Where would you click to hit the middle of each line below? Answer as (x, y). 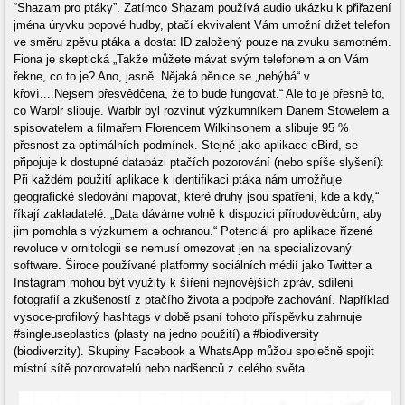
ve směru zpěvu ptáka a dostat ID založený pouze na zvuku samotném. (202, 42)
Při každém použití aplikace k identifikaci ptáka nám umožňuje (178, 180)
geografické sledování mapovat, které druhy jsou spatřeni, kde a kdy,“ (196, 197)
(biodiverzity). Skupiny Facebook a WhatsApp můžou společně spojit (194, 352)
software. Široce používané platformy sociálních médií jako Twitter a (193, 266)
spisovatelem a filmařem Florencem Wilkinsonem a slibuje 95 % (181, 128)
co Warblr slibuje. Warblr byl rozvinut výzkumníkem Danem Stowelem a (201, 111)
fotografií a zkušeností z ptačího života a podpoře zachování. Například (201, 300)
